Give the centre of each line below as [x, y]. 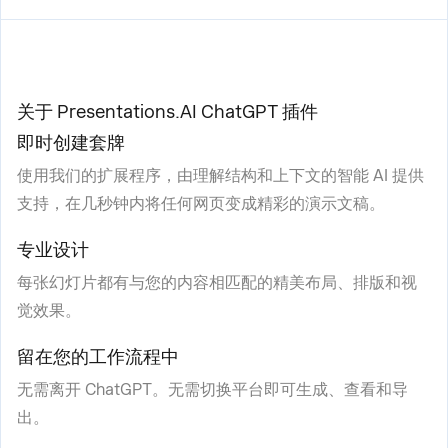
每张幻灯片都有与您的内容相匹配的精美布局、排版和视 [217, 282]
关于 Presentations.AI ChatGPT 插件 [167, 111]
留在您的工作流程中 [98, 356]
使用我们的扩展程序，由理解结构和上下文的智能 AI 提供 [220, 175]
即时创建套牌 [71, 142]
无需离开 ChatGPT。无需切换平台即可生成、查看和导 [212, 389]
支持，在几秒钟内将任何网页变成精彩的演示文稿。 [201, 203]
